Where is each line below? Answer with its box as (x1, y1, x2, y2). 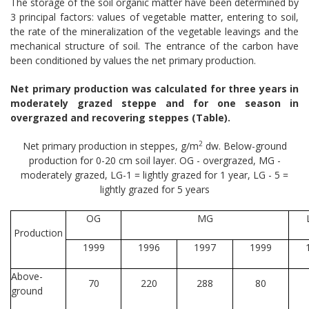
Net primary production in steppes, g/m (22, 139, 199, 152)
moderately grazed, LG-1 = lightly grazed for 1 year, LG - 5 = (21, 168, 288, 181)
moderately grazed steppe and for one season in (10, 96, 299, 110)
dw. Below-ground (202, 139, 287, 152)
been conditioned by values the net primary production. (10, 53, 256, 67)
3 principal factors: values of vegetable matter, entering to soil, (10, 10, 299, 23)
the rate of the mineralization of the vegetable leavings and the (10, 24, 299, 38)
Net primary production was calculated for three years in (10, 81, 299, 95)
